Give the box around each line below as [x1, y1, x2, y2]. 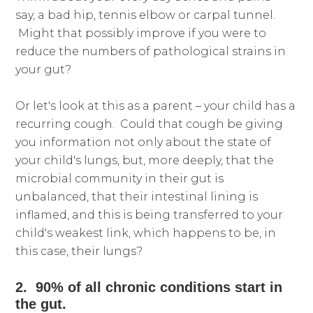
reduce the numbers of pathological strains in [15, 44, 286, 58]
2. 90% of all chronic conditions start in [15, 279, 283, 295]
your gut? [15, 62, 72, 76]
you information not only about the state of [15, 135, 272, 149]
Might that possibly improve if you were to [15, 26, 267, 40]
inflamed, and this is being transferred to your [15, 208, 284, 221]
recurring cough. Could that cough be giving [15, 117, 284, 131]
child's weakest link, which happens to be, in [15, 226, 277, 240]
